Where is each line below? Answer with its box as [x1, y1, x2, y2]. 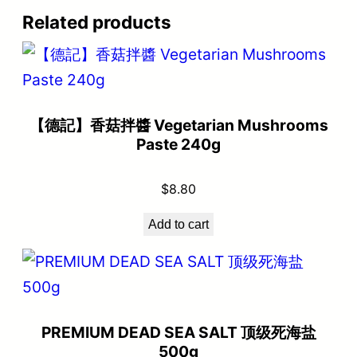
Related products [22, 10, 171, 33]
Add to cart [148, 218, 209, 232]
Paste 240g [136, 135, 221, 155]
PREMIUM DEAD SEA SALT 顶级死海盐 [41, 322, 316, 342]
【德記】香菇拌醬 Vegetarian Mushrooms [29, 116, 328, 135]
